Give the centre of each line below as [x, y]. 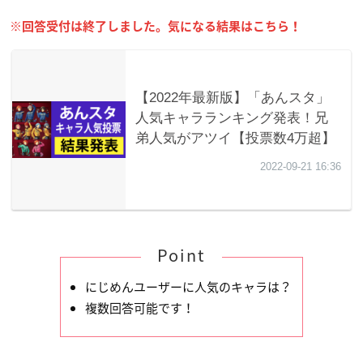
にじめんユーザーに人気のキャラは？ [188, 287]
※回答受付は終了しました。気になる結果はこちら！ [156, 27]
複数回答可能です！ [140, 308]
